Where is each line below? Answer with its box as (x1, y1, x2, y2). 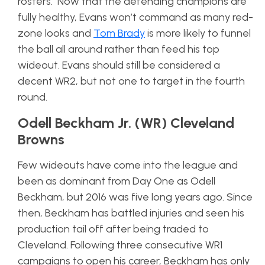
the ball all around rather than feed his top (18, 43, 219, 56)
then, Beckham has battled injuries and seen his (18, 206, 244, 219)
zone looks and (18, 27, 93, 40)
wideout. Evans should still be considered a (18, 59, 220, 72)
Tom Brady (93, 27, 145, 40)
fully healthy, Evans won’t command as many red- (18, 11, 253, 24)
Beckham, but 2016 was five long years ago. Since (18, 190, 253, 203)
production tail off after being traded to (18, 222, 209, 235)
